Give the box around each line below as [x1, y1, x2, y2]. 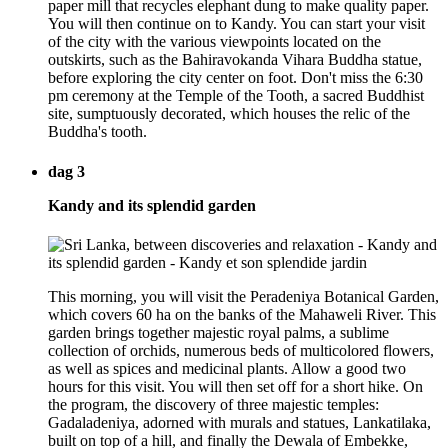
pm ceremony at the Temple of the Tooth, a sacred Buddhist [48, 87, 424, 105]
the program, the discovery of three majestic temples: [48, 395, 379, 413]
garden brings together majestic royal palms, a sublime [48, 323, 389, 341]
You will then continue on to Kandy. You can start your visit [48, 15, 425, 33]
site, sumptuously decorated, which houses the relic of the [48, 105, 410, 123]
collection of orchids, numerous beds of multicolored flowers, [48, 341, 434, 359]
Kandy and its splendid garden [48, 196, 256, 214]
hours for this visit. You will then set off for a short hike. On [48, 377, 423, 395]
